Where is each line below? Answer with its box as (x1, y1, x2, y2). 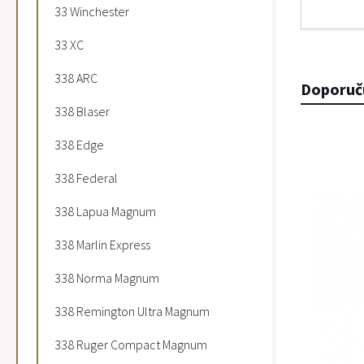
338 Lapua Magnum (54, 203, 156, 219)
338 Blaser (54, 103, 110, 119)
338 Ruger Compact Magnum (54, 336, 207, 353)
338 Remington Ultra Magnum (54, 303, 210, 319)
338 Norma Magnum (54, 270, 159, 286)
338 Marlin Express (54, 236, 150, 253)
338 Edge (54, 136, 104, 153)
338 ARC (54, 70, 97, 86)
